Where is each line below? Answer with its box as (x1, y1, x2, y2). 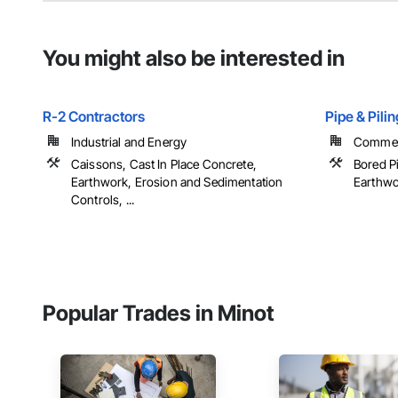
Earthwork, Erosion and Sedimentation (71, 174, 283, 190)
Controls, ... (71, 192, 134, 208)
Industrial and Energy (71, 134, 187, 150)
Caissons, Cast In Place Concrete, (71, 156, 257, 172)
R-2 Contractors (43, 107, 145, 126)
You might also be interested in (43, 45, 345, 72)
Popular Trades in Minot (43, 300, 275, 327)
